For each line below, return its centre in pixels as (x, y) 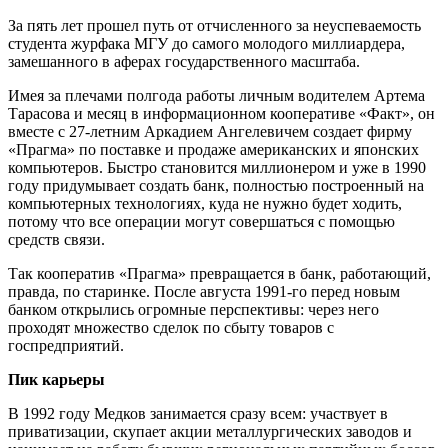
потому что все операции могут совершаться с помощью (201, 221)
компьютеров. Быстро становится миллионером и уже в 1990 (217, 167)
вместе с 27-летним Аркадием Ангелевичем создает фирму (210, 131)
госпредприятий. (66, 345)
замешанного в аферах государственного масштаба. (184, 61)
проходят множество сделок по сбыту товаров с (171, 327)
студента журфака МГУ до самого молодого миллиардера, (206, 43)
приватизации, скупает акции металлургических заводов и (210, 431)
